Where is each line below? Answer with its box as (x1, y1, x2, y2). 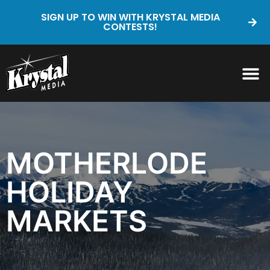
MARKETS (6, 203, 147, 239)
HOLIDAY (6, 174, 133, 210)
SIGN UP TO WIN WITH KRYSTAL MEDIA (40, 10, 220, 24)
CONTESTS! (103, 20, 157, 34)
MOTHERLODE (6, 145, 207, 181)
